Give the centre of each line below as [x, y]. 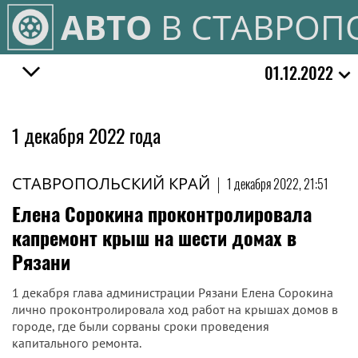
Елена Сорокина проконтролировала [162, 213]
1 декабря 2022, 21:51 [278, 184]
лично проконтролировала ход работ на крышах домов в [175, 309]
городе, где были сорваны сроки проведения [141, 326]
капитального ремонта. [77, 343]
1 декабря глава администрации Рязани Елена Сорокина [173, 292]
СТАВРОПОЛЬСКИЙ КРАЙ [111, 183]
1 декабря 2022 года [86, 135]
